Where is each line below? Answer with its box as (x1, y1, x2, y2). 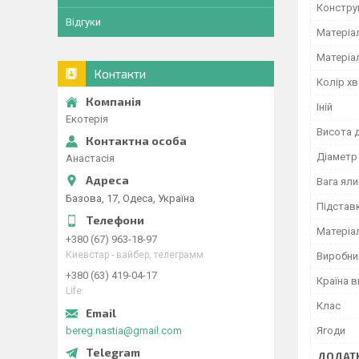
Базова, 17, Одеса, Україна (66, 192, 195, 204)
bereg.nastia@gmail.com (66, 324, 182, 337)
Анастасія (66, 152, 115, 164)
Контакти (94, 67, 146, 81)
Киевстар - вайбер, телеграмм (66, 248, 204, 260)
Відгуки (66, 16, 101, 28)
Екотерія (66, 113, 108, 125)
